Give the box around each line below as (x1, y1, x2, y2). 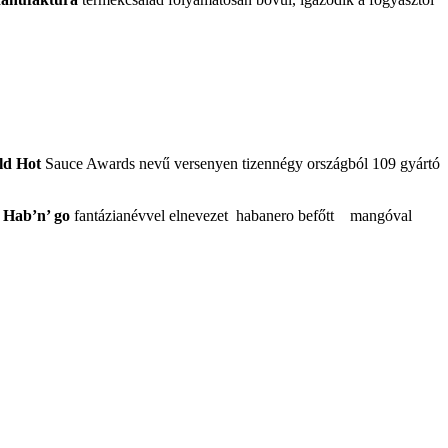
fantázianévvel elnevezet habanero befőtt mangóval (70, 206, 412, 224)
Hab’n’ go (3, 206, 70, 224)
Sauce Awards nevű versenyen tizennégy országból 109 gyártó (41, 154, 440, 172)
